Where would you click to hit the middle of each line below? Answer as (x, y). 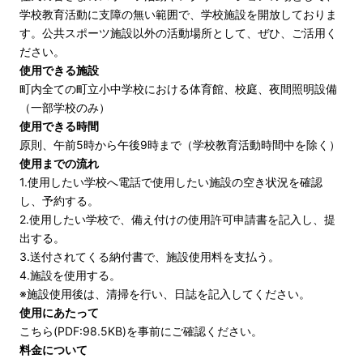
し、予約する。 (59, 201)
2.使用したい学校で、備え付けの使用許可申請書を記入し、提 (177, 219)
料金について (53, 350)
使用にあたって (59, 312)
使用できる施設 (59, 70)
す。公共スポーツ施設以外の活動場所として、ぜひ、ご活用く (178, 33)
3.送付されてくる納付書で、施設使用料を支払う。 (149, 256)
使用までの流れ (59, 163)
